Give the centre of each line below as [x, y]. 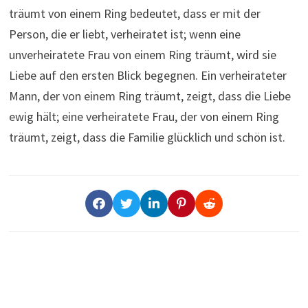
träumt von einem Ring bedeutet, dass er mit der [134, 13]
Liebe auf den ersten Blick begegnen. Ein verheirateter [147, 75]
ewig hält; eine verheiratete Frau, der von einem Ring [144, 116]
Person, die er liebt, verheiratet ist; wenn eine [124, 34]
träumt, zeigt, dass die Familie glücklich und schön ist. [147, 137]
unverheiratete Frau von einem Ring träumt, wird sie [142, 54]
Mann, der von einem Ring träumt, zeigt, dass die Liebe [150, 96]
